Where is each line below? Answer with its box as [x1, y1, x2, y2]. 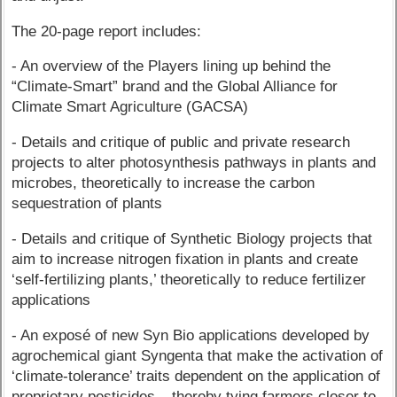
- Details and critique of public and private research [12, 134, 351, 152]
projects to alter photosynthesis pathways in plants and [12, 154, 377, 172]
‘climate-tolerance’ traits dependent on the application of [12, 367, 381, 385]
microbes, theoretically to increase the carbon [12, 175, 315, 192]
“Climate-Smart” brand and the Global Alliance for [12, 78, 339, 96]
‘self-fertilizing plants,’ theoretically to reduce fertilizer [12, 270, 367, 288]
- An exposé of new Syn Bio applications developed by [12, 326, 370, 344]
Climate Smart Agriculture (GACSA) [12, 98, 249, 116]
